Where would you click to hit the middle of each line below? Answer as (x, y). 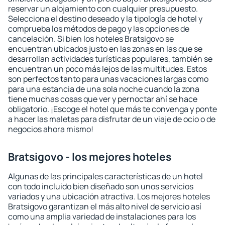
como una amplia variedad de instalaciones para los (102, 216)
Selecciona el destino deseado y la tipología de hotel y (105, 19)
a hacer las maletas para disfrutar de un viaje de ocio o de (112, 119)
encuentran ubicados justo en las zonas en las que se (105, 49)
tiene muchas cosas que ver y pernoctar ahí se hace (103, 99)
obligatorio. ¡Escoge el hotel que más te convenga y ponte (113, 109)
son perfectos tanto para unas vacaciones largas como (108, 79)
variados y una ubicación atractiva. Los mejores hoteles (109, 196)
